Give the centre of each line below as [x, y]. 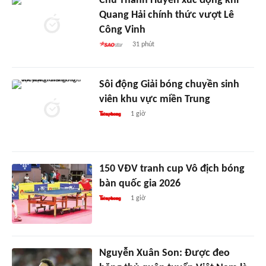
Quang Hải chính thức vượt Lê [166, 15]
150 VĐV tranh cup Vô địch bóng [172, 169]
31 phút [144, 45]
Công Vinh [122, 30]
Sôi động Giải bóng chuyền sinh [169, 85]
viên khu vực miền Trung [154, 100]
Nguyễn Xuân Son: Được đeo [164, 254]
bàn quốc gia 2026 [140, 184]
